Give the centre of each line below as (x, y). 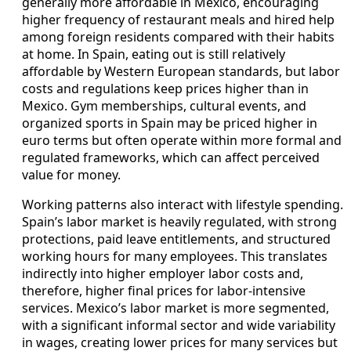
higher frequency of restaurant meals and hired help (178, 19)
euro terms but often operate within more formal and (182, 140)
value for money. (71, 174)
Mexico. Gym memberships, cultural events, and (164, 105)
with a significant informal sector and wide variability (179, 325)
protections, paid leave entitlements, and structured (176, 239)
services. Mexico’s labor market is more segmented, (175, 308)
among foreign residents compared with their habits (178, 36)
